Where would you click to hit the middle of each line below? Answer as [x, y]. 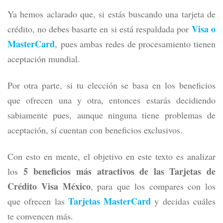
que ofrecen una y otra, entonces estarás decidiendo [111, 100]
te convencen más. [40, 216]
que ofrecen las [38, 201]
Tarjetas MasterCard [110, 201]
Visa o [204, 29]
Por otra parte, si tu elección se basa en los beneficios [111, 85]
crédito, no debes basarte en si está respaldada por [100, 29]
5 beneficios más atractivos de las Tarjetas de [119, 171]
